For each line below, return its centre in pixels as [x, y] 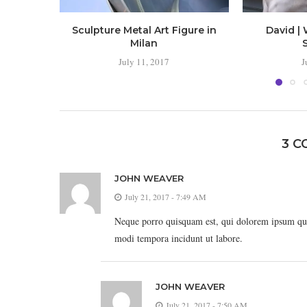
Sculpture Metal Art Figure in [144, 30]
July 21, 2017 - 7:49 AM [165, 197]
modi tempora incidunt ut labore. [179, 238]
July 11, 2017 [144, 62]
